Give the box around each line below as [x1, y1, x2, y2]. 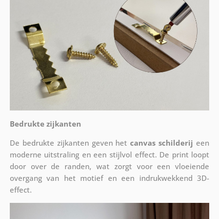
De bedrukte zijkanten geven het [9, 137, 131, 148]
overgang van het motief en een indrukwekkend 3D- [9, 173, 210, 183]
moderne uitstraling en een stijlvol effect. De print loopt [9, 149, 210, 159]
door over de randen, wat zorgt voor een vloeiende [9, 161, 210, 171]
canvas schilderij [130, 137, 194, 148]
